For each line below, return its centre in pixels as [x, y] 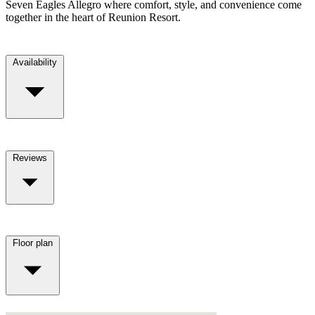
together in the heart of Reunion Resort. [93, 17]
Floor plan [33, 243]
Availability [35, 63]
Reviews [30, 157]
